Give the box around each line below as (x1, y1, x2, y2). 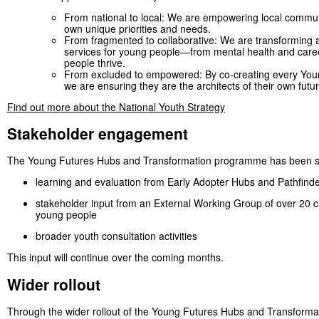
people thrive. (64, 55, 125, 70)
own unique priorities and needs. (64, 21, 211, 36)
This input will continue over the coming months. (7, 250, 224, 265)
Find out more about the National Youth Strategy (7, 99, 225, 114)
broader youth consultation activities (36, 229, 197, 244)
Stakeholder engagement (7, 122, 188, 145)
